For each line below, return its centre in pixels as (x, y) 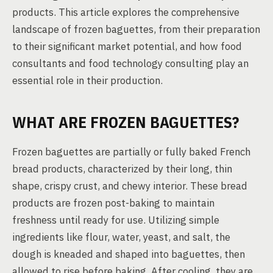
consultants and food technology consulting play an (130, 63)
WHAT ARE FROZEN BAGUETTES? (126, 122)
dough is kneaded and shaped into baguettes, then (129, 254)
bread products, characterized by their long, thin (122, 169)
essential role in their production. (87, 80)
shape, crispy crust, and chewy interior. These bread (130, 186)
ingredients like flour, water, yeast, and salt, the (121, 237)
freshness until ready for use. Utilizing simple (116, 220)
